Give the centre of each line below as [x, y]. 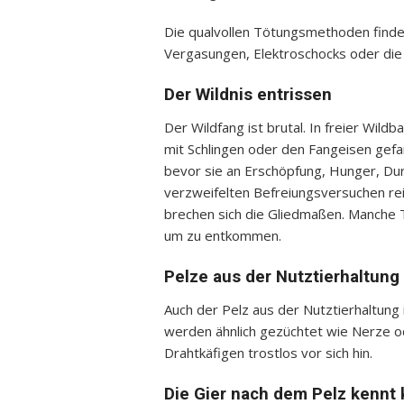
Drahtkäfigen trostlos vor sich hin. [268, 353]
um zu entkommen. [223, 235]
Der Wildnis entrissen [248, 95]
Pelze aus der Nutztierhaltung [282, 277]
